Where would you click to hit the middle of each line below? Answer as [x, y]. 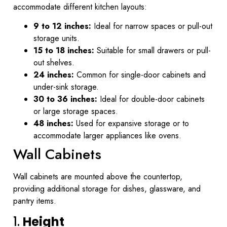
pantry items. [35, 201]
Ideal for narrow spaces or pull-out [152, 26]
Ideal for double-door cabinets [151, 99]
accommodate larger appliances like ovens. [107, 136]
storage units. [56, 39]
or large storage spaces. [76, 111]
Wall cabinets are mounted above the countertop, [98, 177]
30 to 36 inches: [65, 99]
